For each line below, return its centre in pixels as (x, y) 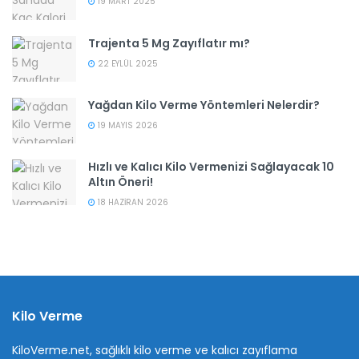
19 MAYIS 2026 (127, 125)
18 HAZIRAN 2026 (132, 203)
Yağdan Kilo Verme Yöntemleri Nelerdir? (204, 105)
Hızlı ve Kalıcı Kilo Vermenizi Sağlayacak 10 (211, 167)
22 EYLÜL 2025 (127, 63)
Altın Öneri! (121, 182)
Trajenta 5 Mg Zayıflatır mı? (169, 43)
